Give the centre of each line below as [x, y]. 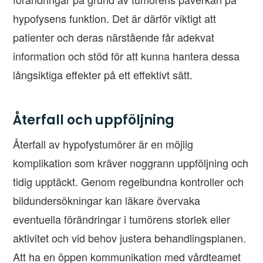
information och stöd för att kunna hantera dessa [127, 56]
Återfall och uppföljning [94, 120]
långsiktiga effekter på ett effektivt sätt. [103, 75]
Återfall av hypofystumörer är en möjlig [103, 144]
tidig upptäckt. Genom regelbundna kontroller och [129, 182]
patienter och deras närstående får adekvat [114, 37]
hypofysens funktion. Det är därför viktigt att [115, 18]
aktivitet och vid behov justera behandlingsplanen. [130, 238]
